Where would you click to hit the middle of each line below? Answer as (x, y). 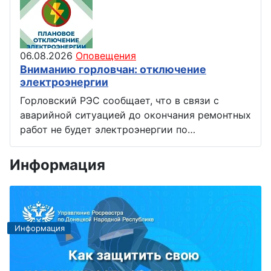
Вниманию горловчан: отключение (113, 69)
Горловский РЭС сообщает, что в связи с (119, 100)
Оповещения (106, 55)
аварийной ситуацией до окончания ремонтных (135, 115)
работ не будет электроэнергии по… (108, 129)
